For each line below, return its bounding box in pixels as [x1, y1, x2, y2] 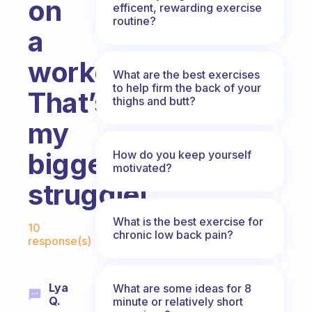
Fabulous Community [27, 210, 157, 224]
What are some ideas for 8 [113, 281, 251, 295]
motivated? [113, 160, 172, 175]
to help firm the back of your [113, 80, 261, 95]
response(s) [28, 234, 91, 248]
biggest [28, 147, 130, 181]
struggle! [28, 178, 148, 212]
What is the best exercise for [113, 214, 263, 228]
